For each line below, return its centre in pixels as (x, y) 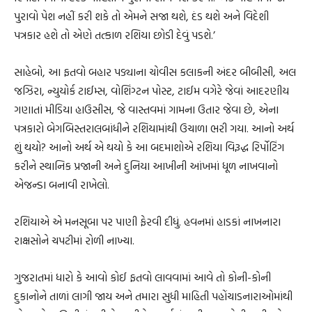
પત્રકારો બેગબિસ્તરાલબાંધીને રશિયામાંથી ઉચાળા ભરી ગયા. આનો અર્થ (154, 128)
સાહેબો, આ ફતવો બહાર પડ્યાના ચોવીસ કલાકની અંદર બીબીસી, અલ (155, 72)
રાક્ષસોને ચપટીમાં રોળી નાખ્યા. (74, 240)
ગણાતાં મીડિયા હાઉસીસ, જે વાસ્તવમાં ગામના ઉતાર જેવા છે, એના (146, 109)
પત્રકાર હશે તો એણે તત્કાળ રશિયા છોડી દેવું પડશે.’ (115, 35)
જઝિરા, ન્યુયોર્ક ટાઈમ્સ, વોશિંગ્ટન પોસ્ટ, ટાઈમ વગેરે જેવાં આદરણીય (151, 91)
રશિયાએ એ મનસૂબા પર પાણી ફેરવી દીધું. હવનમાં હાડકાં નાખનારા (147, 221)
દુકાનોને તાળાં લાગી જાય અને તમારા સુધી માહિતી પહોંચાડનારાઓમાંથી (153, 296)
